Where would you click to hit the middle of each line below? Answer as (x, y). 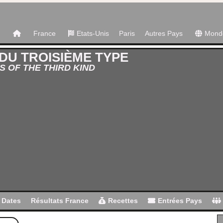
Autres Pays (164, 33)
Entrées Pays (180, 201)
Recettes (123, 201)
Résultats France (59, 201)
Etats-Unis (93, 33)
